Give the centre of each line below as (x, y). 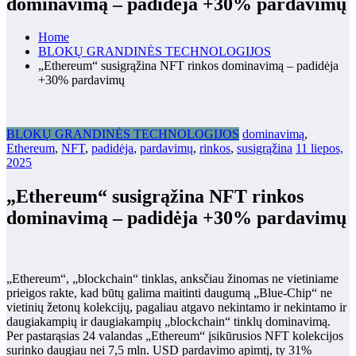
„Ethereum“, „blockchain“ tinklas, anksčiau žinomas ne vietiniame (172, 279)
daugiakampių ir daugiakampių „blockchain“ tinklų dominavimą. (168, 322)
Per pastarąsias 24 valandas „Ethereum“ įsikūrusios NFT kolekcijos (175, 336)
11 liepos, (319, 149)
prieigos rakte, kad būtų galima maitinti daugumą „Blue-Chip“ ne (169, 293)
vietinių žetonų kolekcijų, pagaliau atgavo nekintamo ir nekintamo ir (176, 308)
